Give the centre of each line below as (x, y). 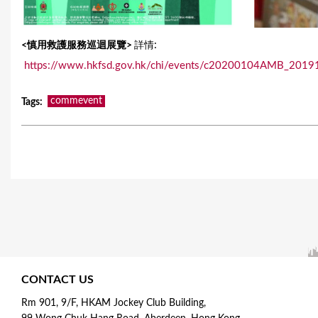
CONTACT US (57, 279)
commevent (76, 100)
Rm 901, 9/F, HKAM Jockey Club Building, (114, 303)
